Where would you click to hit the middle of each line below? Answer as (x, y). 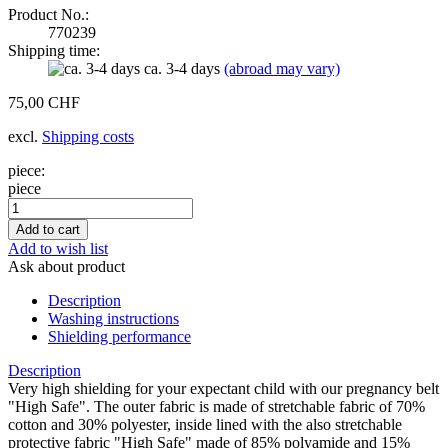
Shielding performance (119, 336)
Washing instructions (113, 318)
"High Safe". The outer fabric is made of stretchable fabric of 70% (216, 406)
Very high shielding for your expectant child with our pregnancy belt (223, 388)
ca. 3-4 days (184, 68)
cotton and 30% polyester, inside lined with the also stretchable (205, 424)
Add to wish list (58, 248)
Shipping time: (54, 50)
